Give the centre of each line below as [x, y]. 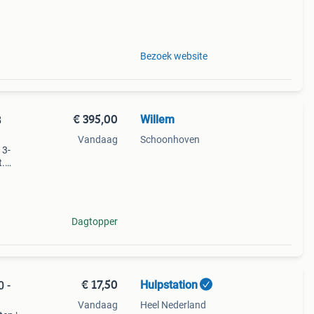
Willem [157, 120]
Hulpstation [169, 285]
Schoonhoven [170, 139]
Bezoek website [173, 56]
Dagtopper [94, 221]
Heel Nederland [173, 305]
